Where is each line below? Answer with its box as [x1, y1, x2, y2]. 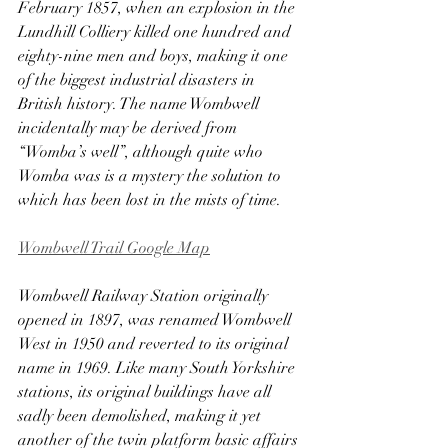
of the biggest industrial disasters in [18, 70, 259, 90]
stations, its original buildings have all [18, 382, 275, 402]
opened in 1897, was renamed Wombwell [18, 310, 295, 330]
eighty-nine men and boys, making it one [18, 46, 292, 66]
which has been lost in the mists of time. [18, 190, 285, 210]
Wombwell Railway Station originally [18, 286, 272, 306]
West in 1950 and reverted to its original [18, 334, 292, 354]
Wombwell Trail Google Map [18, 238, 210, 258]
